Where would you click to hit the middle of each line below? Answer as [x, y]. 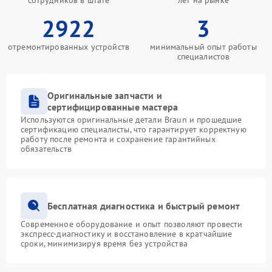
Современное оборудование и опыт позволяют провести [132, 224]
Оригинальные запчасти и [105, 95]
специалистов [203, 56]
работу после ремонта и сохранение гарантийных [118, 139]
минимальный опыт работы [203, 47]
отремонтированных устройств [69, 47]
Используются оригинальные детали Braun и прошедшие [131, 120]
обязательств [46, 149]
